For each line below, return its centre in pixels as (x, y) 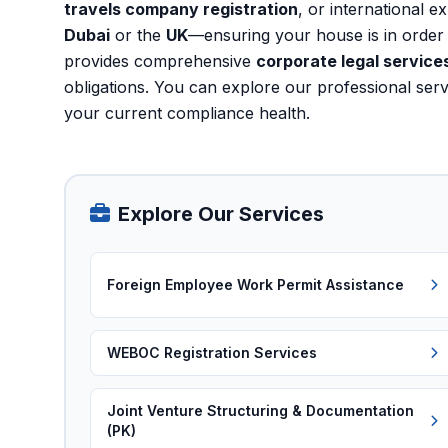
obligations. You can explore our (190, 87)
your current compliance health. (187, 113)
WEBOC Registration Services (212, 352)
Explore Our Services (221, 214)
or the (138, 35)
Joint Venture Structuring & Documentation (260, 410)
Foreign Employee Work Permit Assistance (255, 284)
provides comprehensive (160, 61)
